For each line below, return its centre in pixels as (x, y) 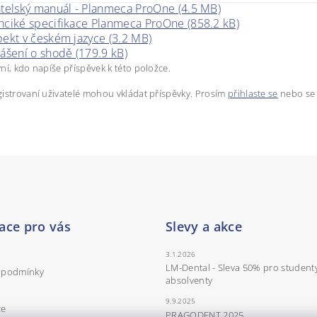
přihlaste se (253, 93)
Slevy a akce (203, 226)
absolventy (189, 280)
